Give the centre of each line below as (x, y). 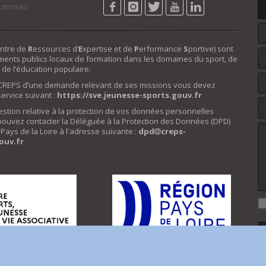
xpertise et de (108, 49)
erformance (161, 49)
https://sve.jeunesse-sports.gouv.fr (129, 95)
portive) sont (210, 49)
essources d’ (55, 49)
